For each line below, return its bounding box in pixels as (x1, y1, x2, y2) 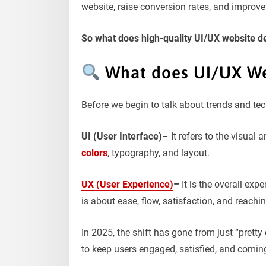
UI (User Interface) (81, 130, 162, 142)
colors (81, 147, 107, 159)
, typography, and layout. (107, 147, 210, 159)
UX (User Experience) (81, 178, 173, 190)
